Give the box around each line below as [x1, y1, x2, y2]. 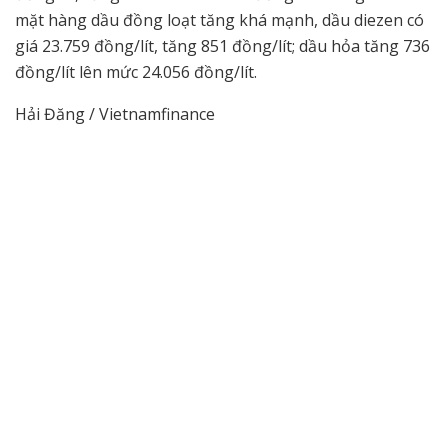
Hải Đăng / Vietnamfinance [15, 103, 215, 126]
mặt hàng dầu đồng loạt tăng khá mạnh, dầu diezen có [15, 9, 424, 32]
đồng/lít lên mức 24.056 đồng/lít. [15, 61, 257, 84]
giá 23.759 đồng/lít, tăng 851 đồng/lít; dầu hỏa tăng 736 [15, 35, 430, 58]
